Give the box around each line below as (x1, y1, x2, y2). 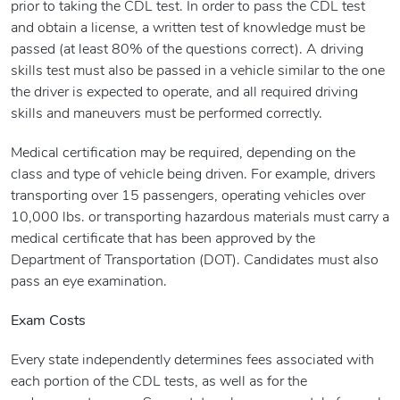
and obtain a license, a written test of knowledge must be (11, 21, 365, 37)
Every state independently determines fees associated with (11, 354, 374, 369)
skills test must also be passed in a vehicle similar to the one (11, 64, 385, 79)
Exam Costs (11, 314, 86, 329)
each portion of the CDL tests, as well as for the (11, 375, 307, 390)
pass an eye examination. (11, 275, 167, 290)
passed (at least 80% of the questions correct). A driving (11, 43, 363, 58)
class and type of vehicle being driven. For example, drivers (11, 168, 376, 183)
